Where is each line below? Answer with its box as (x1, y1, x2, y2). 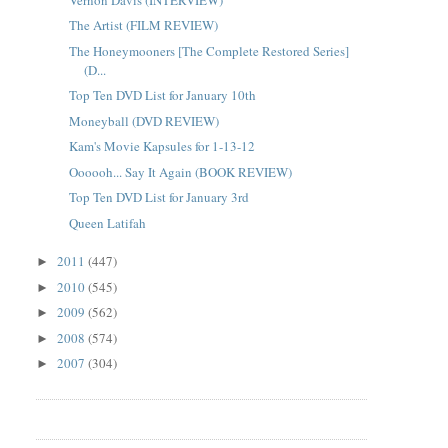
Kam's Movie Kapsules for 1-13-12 (68, 137, 255, 155)
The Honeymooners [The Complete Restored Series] (68, 41, 349, 60)
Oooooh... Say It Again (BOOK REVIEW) (68, 162, 292, 181)
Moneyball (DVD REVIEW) (68, 111, 219, 130)
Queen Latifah (68, 213, 146, 232)
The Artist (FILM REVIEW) (68, 16, 218, 34)
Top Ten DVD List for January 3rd (68, 188, 249, 206)
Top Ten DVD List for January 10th (68, 86, 256, 104)
